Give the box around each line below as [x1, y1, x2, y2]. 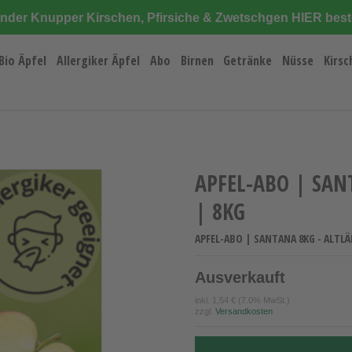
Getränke [223, 51, 273, 69]
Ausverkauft [195, 266, 285, 288]
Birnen [180, 51, 214, 69]
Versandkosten [215, 305, 273, 317]
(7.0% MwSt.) [236, 294, 290, 306]
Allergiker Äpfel [57, 51, 141, 69]
